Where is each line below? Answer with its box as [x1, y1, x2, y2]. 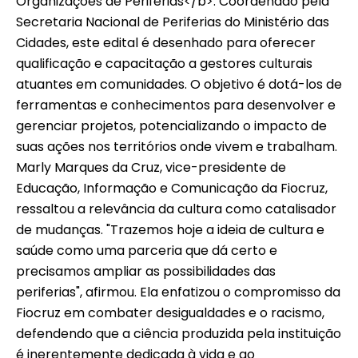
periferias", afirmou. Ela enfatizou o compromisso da [16, 283, 340, 302]
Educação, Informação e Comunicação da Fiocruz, [16, 179, 328, 198]
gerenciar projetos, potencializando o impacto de [16, 117, 327, 136]
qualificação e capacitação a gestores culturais [16, 54, 312, 74]
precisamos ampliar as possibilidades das [16, 262, 276, 281]
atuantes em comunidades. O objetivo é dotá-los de [16, 75, 342, 94]
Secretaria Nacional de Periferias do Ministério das [16, 13, 329, 32]
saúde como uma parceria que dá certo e [16, 241, 277, 261]
